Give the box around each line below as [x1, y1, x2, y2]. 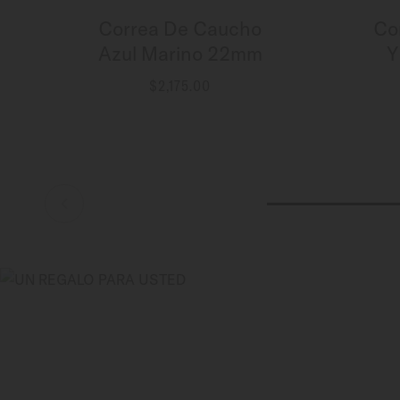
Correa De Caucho [98, 16, 262, 41]
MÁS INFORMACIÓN [121, 95, 238, 108]
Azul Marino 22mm [97, 41, 262, 66]
